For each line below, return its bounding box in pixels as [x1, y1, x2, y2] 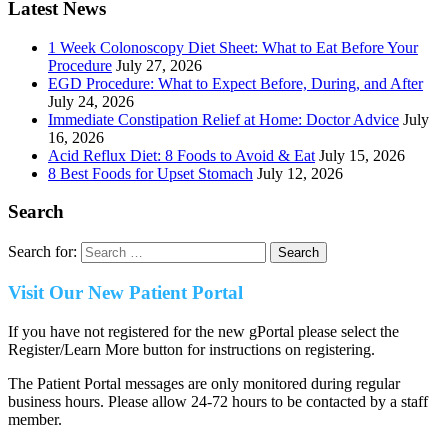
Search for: [8, 243, 77, 261]
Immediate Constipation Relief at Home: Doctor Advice [48, 110, 399, 128]
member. [8, 410, 62, 428]
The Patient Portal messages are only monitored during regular [8, 374, 400, 392]
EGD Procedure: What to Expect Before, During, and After [48, 74, 423, 92]
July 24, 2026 [48, 92, 134, 110]
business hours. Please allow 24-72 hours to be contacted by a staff [8, 392, 428, 410]
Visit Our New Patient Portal [8, 281, 243, 303]
